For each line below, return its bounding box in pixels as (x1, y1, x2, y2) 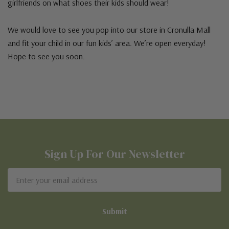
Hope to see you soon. (8, 51, 85, 61)
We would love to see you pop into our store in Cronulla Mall (8, 25, 211, 35)
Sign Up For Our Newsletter (44, 146, 185, 162)
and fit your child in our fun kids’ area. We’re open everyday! (8, 38, 206, 48)
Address (8, 181, 37, 192)
